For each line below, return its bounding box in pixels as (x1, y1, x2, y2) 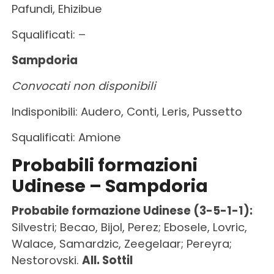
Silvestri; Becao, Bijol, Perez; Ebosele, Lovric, (11, 219, 247, 235)
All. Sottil (81, 252, 133, 268)
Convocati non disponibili (11, 78, 156, 94)
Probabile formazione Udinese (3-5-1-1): (11, 202, 253, 218)
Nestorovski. (11, 252, 82, 268)
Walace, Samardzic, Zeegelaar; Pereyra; (11, 235, 232, 251)
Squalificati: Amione (11, 129, 121, 145)
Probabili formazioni (11, 152, 198, 177)
